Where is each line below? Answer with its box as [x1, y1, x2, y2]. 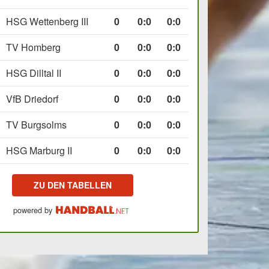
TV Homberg [6, 40, 61, 54]
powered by [13, 204, 52, 216]
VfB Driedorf [6, 91, 59, 106]
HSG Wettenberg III [6, 14, 89, 28]
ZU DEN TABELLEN [34, 178, 112, 191]
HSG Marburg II [6, 143, 73, 157]
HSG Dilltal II [6, 65, 62, 80]
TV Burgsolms [6, 117, 67, 131]
